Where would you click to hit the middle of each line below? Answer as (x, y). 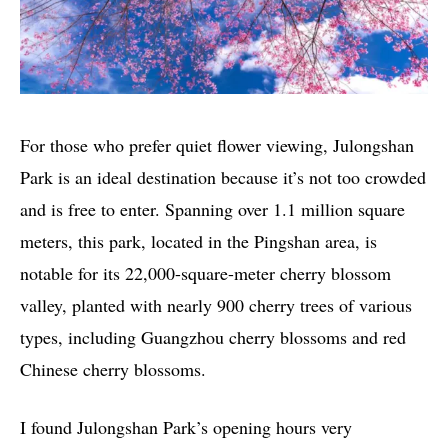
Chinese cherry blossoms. (113, 369)
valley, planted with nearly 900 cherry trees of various (216, 305)
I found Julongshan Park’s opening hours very (186, 427)
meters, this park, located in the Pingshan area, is (198, 241)
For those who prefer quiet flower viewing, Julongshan (217, 145)
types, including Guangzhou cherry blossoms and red (213, 337)
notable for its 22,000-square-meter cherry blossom (205, 273)
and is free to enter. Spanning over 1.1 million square (212, 209)
